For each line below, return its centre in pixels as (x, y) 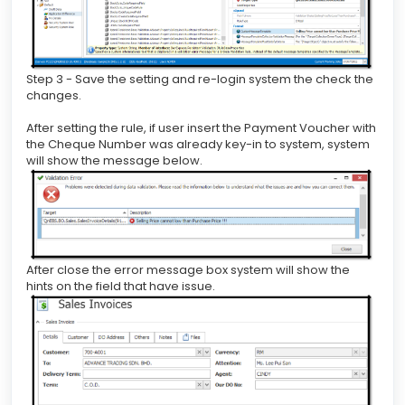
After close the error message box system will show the (188, 270)
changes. (54, 95)
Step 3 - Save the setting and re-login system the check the (200, 79)
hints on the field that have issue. (121, 287)
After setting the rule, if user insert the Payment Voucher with (201, 127)
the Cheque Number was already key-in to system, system (198, 144)
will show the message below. (114, 160)
